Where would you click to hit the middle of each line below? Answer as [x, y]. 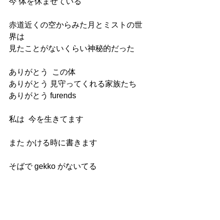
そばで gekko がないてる [53, 166]
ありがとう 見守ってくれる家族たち [73, 84]
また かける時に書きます [53, 143]
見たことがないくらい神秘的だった [72, 48]
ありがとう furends [42, 96]
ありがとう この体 [42, 72]
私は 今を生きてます [46, 119]
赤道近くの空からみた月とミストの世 [76, 25]
